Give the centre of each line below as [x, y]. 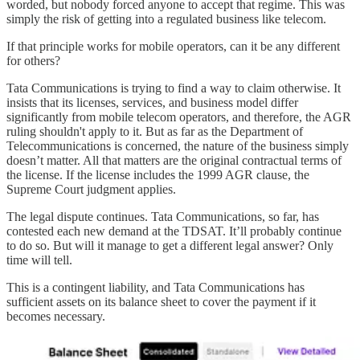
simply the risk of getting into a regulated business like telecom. [166, 18]
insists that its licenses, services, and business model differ [152, 102]
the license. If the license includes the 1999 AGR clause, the [158, 174]
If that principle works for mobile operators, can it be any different [173, 46]
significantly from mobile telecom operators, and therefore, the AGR [179, 117]
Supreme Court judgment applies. [91, 189]
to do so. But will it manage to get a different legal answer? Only [170, 245]
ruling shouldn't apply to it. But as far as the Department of [155, 131]
